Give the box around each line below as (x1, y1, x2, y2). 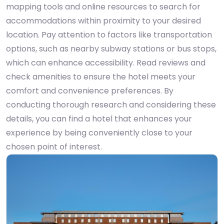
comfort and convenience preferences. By (6, 85, 173, 96)
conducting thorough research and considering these (6, 99, 216, 110)
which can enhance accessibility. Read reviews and (6, 57, 205, 68)
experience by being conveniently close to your (6, 127, 192, 138)
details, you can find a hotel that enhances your (6, 113, 192, 124)
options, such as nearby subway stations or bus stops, (6, 43, 216, 54)
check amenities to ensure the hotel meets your (6, 71, 195, 82)
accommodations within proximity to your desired (6, 15, 201, 26)
